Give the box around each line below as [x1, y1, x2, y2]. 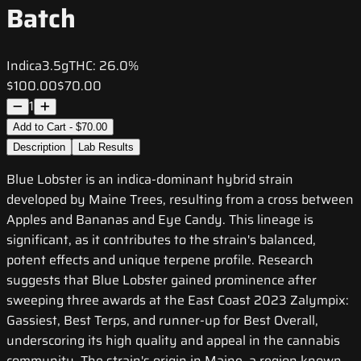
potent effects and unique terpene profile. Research [6, 250, 313, 271]
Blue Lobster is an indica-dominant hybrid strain [6, 169, 293, 190]
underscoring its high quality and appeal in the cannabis [6, 330, 340, 351]
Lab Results [78, 141, 134, 154]
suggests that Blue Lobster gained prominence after [6, 270, 317, 291]
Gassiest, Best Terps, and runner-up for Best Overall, [6, 310, 318, 331]
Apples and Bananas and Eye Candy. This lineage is [6, 210, 313, 230]
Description [13, 141, 65, 154]
